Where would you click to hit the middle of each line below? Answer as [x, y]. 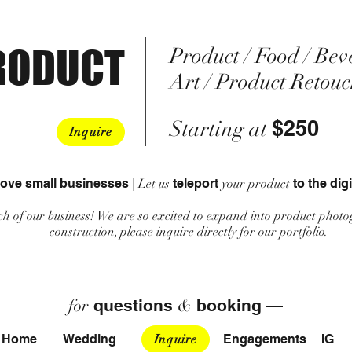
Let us [155, 184]
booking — [237, 305]
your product [255, 184]
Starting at [221, 129]
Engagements [265, 339]
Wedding [90, 339]
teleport [195, 183]
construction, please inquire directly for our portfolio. [190, 232]
